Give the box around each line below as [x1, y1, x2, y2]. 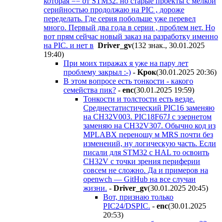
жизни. [83, 183, 107, 192]
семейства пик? [63, 85, 116, 94]
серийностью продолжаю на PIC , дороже [44, 5, 184, 14]
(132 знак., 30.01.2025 [132, 41, 205, 50]
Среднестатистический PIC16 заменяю [83, 103, 215, 112]
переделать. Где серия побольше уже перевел [44, 14, 196, 23]
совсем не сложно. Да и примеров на [83, 166, 208, 174]
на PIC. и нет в [44, 41, 94, 50]
